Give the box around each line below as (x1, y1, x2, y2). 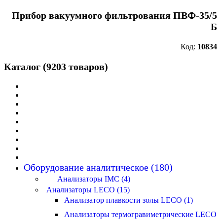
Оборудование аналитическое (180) (24, 162, 173, 173)
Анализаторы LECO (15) (46, 185, 130, 194)
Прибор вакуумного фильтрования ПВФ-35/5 (12, 10, 217, 21)
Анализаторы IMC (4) (57, 175, 130, 183)
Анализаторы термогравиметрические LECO (64, 210, 217, 219)
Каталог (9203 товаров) (4, 61, 108, 72)
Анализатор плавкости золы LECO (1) (64, 196, 193, 204)
